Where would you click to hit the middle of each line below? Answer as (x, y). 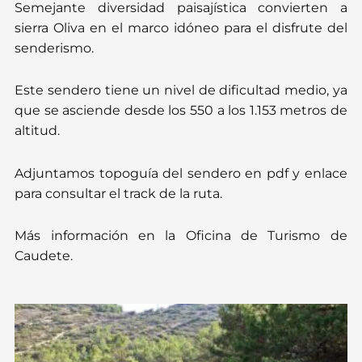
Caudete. (44, 255)
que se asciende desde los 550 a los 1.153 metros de (181, 111)
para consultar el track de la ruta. (119, 193)
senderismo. (55, 48)
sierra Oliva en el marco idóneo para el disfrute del (181, 28)
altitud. (38, 131)
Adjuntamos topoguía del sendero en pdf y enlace (181, 173)
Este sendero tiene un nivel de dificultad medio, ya (181, 90)
